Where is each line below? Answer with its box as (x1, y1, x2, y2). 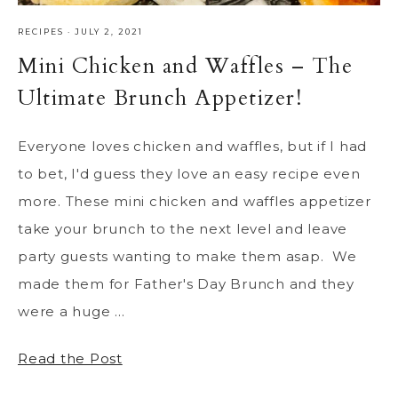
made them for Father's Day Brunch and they (18, 275, 354, 293)
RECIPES (18, 27, 64, 37)
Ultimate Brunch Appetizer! (18, 84, 302, 114)
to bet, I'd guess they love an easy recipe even (18, 165, 361, 183)
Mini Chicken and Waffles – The (18, 52, 353, 82)
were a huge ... (18, 303, 125, 321)
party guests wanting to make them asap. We (18, 248, 357, 266)
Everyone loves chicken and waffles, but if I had (18, 138, 367, 155)
